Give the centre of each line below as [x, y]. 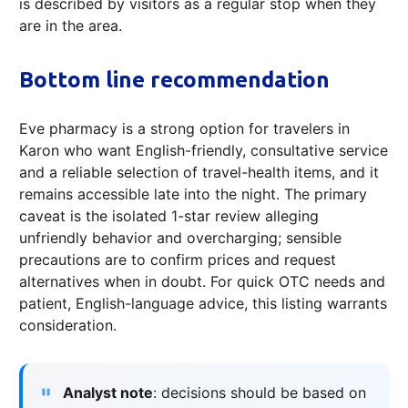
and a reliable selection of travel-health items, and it [199, 173]
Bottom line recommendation [174, 80]
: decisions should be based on [260, 393]
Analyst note [108, 393]
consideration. [68, 326]
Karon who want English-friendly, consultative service [204, 151]
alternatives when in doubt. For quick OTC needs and [202, 282]
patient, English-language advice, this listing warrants [203, 304]
